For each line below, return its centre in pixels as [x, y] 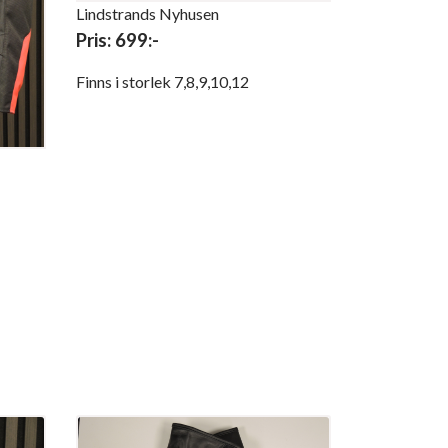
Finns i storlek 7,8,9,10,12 [162, 82]
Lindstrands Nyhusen [147, 14]
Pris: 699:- [117, 40]
